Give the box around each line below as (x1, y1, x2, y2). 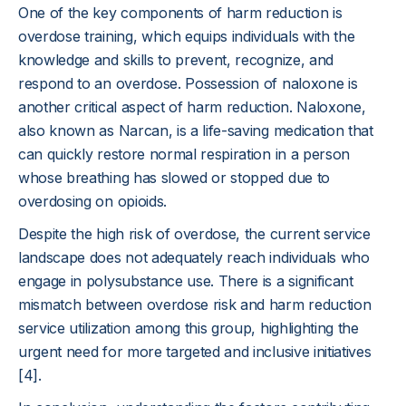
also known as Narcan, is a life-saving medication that (18, 121, 373, 140)
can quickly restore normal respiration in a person (18, 145, 350, 163)
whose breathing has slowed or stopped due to (18, 169, 330, 187)
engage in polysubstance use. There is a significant (18, 272, 353, 290)
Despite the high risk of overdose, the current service (18, 225, 371, 243)
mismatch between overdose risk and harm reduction (18, 295, 372, 314)
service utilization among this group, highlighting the (18, 319, 359, 337)
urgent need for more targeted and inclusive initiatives (18, 343, 372, 361)
